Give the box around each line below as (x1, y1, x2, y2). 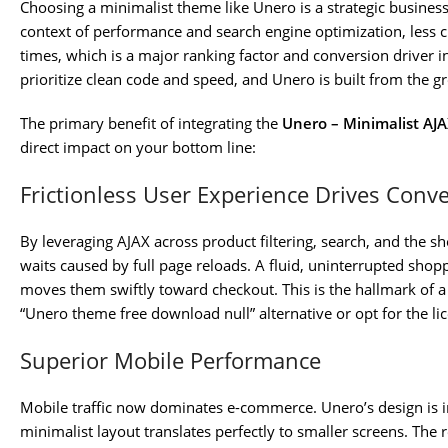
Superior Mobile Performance (20, 345, 321, 376)
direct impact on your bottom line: (20, 137, 256, 158)
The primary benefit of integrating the (20, 113, 282, 134)
